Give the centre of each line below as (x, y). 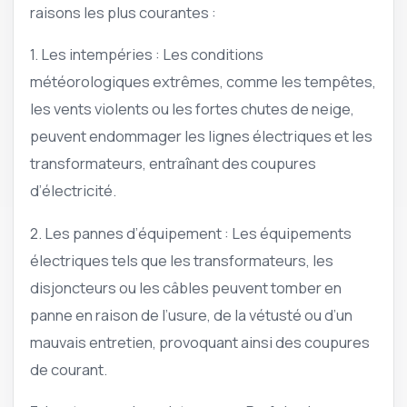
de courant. (69, 369)
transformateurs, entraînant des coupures (173, 164)
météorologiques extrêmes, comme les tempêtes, (203, 82)
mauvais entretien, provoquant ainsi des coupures (200, 342)
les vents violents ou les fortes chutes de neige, (192, 109)
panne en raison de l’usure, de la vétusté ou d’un (191, 314)
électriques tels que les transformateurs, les (182, 260)
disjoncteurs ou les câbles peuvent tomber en (186, 287)
